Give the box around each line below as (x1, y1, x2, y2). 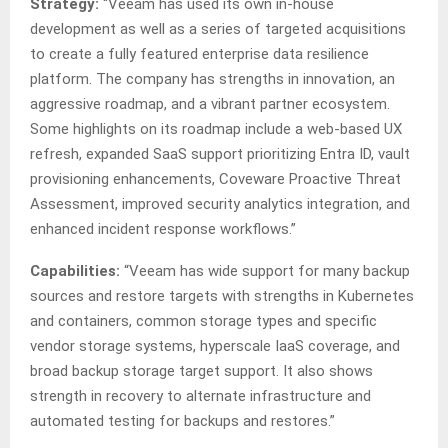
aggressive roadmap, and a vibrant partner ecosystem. (30, 95, 390, 114)
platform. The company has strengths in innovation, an (30, 70, 395, 89)
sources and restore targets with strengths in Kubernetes (30, 287, 414, 306)
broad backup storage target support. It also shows (30, 362, 373, 381)
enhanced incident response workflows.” (30, 220, 296, 239)
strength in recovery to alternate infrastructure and (30, 387, 371, 406)
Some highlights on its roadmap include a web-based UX (30, 120, 402, 139)
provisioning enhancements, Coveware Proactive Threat (30, 170, 401, 189)
